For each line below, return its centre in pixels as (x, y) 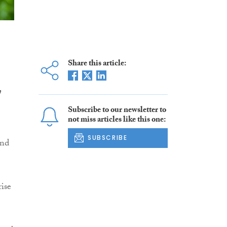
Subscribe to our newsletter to (117, 111)
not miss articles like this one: (117, 121)
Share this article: (97, 64)
